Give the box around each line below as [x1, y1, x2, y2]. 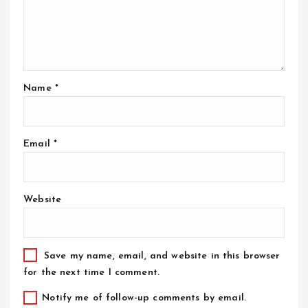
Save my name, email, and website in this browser [43, 251, 280, 262]
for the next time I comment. [23, 267, 160, 278]
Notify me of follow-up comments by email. [42, 293, 247, 304]
